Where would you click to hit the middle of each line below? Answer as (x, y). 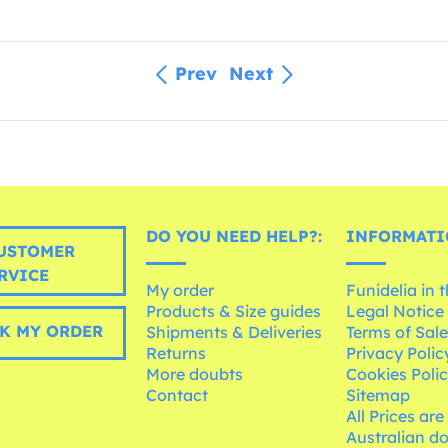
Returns (176, 352)
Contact (177, 394)
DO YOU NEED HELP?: (234, 235)
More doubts (195, 373)
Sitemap (378, 394)
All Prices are (395, 415)
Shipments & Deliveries (234, 331)
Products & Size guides (234, 310)
